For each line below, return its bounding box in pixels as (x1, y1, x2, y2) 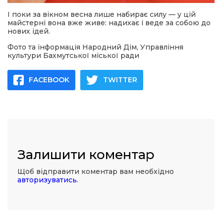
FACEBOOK (29, 75, 69, 84)
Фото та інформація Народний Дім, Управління (7, 42, 183, 52)
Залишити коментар (17, 146, 155, 163)
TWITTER (103, 75, 137, 84)
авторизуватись (17, 175, 77, 184)
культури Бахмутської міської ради (7, 51, 139, 60)
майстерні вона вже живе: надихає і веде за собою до (7, 18, 211, 27)
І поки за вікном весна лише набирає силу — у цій (7, 9, 196, 19)
